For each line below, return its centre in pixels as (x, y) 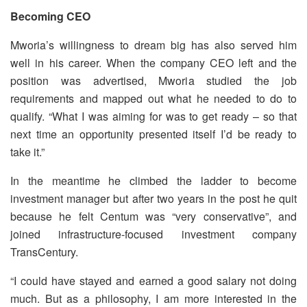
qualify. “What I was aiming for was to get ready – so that (153, 116)
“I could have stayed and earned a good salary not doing (153, 280)
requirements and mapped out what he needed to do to (153, 98)
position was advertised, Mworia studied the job (153, 80)
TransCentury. (44, 251)
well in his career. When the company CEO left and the (153, 62)
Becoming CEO (50, 16)
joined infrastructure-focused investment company (153, 234)
